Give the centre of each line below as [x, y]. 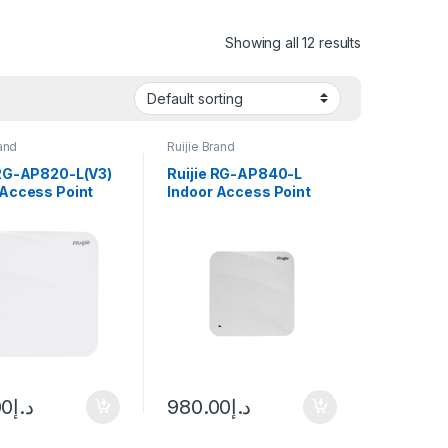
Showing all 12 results [293, 42]
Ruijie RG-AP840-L [235, 174]
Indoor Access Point [239, 192]
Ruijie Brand [201, 146]
